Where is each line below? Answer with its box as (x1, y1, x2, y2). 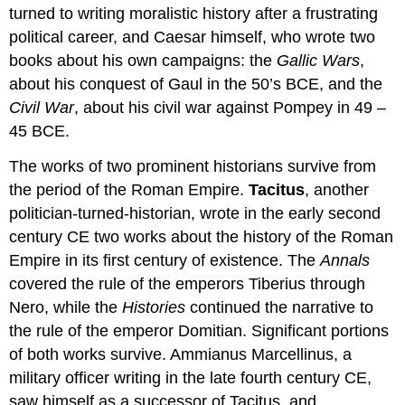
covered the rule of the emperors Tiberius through (9, 274, 366, 293)
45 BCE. (9, 121, 71, 140)
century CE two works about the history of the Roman (9, 227, 394, 246)
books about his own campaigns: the (9, 51, 278, 70)
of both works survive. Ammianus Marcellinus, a (9, 344, 353, 363)
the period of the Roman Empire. (9, 180, 250, 199)
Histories (122, 297, 186, 316)
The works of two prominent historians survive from (9, 156, 377, 175)
